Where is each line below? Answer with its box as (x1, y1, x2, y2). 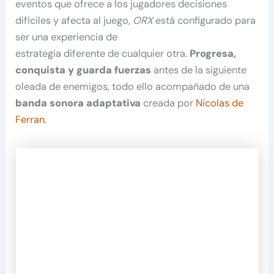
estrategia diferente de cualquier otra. (15, 46, 190, 60)
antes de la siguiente (151, 63, 247, 76)
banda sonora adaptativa (15, 96, 141, 109)
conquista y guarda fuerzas (15, 63, 152, 76)
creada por (141, 96, 196, 109)
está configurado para (155, 13, 256, 27)
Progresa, (190, 46, 237, 60)
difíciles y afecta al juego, (15, 13, 133, 27)
